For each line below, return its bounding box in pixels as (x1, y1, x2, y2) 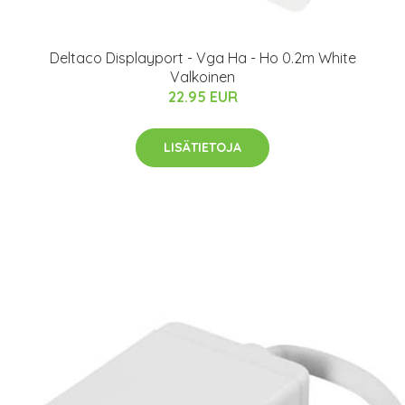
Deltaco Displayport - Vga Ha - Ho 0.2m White (49, 48, 356, 67)
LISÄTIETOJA (164, 138, 241, 155)
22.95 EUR (167, 87, 238, 106)
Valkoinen (170, 67, 235, 86)
